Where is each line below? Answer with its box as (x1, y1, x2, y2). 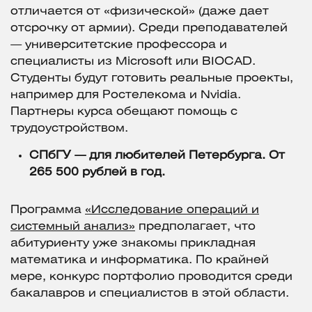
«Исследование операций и (85, 205, 259, 216)
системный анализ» (10, 221, 135, 233)
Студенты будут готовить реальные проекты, (10, 73, 293, 84)
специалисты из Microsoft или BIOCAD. (10, 56, 256, 68)
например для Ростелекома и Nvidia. (10, 90, 241, 101)
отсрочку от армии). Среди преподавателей (10, 23, 288, 34)
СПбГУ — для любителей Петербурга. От (29, 150, 285, 162)
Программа (10, 205, 85, 216)
